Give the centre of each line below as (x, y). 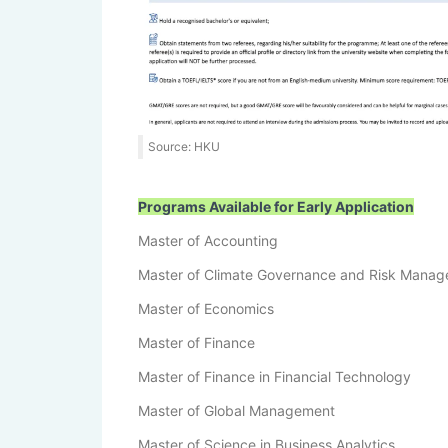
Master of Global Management (236, 410)
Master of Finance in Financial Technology (274, 376)
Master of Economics (206, 308)
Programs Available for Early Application (276, 206)
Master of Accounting (208, 240)
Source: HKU (184, 146)
